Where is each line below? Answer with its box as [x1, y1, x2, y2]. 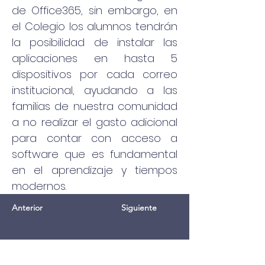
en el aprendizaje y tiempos [12, 163, 177, 177]
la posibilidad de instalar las [12, 35, 177, 50]
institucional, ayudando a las [12, 83, 177, 98]
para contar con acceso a [12, 131, 177, 146]
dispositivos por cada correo [12, 67, 177, 82]
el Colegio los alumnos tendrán [12, 19, 177, 34]
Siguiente [121, 202, 157, 213]
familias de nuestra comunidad [12, 99, 177, 114]
